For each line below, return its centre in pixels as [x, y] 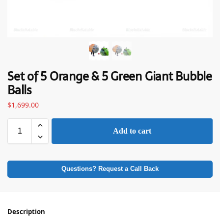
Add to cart [132, 131]
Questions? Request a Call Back [110, 169]
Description [26, 212]
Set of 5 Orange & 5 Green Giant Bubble [110, 76]
